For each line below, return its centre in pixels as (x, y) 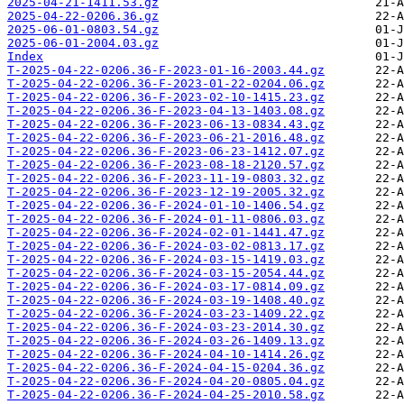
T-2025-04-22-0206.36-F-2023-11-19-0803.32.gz (166, 179)
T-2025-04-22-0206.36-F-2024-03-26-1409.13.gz (166, 341)
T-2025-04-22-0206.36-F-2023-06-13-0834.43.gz (166, 124)
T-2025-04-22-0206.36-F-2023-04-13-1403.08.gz (166, 111)
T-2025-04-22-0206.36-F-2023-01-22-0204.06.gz (166, 84)
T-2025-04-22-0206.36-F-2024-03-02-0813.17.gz (166, 246)
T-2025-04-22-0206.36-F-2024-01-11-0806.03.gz (166, 219)
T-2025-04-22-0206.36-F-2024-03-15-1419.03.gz (166, 260)
